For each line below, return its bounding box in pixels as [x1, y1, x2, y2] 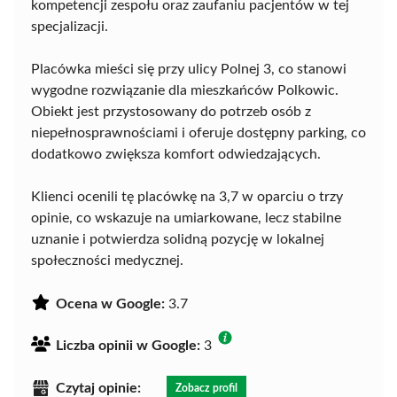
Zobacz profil [175, 383, 237, 394]
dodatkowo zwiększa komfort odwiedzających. [31, 147, 321, 162]
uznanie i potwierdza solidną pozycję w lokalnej [31, 232, 324, 247]
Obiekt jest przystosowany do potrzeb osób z [31, 105, 311, 120]
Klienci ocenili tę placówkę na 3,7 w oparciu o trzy [31, 190, 343, 205]
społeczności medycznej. [31, 253, 183, 269]
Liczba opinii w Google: [56, 339, 200, 354]
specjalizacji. [31, 19, 108, 35]
